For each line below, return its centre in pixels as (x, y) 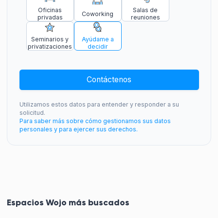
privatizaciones (50, 47)
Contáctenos (109, 79)
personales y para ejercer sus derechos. (78, 129)
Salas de (145, 10)
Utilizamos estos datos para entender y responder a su (99, 104)
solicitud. (32, 112)
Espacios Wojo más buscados (68, 203)
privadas (50, 18)
